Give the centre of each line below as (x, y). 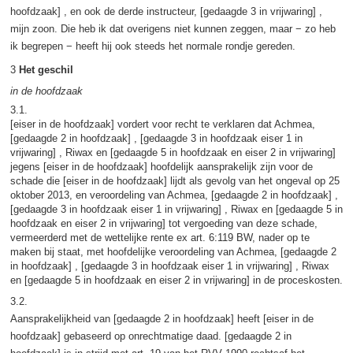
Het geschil (46, 69)
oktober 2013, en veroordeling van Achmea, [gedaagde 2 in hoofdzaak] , (174, 195)
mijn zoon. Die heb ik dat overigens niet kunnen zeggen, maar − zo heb (173, 28)
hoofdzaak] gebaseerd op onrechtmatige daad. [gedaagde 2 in (150, 336)
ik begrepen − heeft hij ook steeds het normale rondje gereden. (152, 46)
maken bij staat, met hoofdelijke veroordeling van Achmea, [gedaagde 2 (173, 251)
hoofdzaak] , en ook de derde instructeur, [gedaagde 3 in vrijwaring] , (166, 11)
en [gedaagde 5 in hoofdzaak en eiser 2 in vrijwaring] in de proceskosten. (176, 280)
